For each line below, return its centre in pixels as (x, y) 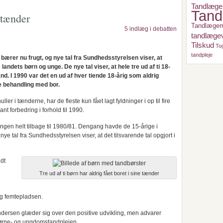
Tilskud (203, 45)
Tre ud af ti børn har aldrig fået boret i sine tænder (99, 173)
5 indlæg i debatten (151, 29)
